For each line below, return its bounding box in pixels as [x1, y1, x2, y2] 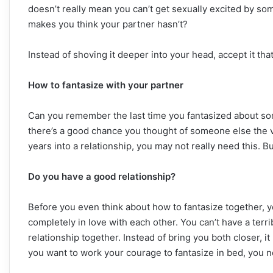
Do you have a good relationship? [28, 170, 175, 182]
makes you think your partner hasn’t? [28, 18, 188, 30]
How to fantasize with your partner [28, 79, 183, 91]
